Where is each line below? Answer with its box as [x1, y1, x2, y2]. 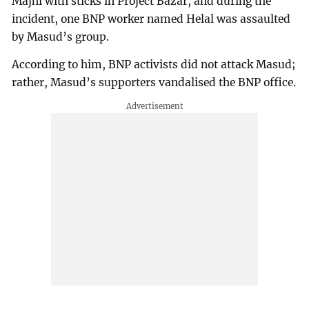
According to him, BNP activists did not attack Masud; [12, 58, 296, 72]
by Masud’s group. [12, 30, 110, 44]
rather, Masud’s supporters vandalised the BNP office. [12, 76, 297, 90]
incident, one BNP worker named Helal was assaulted [12, 12, 291, 26]
